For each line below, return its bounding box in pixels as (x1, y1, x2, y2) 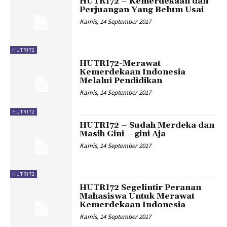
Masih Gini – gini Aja (80, 129, 166, 139)
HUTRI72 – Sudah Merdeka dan (80, 120, 215, 131)
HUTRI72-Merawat (80, 58, 161, 68)
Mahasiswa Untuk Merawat (80, 191, 195, 201)
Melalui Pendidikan (80, 75, 163, 86)
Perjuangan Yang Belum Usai (80, 5, 204, 15)
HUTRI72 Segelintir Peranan (80, 182, 202, 193)
